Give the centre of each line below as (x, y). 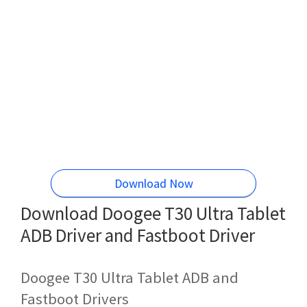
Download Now (153, 183)
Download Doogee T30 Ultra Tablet (153, 213)
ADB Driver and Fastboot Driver (138, 235)
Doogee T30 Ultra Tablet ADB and (130, 278)
